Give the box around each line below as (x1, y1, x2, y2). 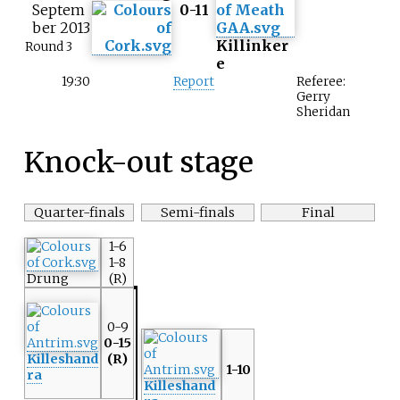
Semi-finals (161, 204, 235, 221)
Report (173, 74, 214, 90)
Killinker (216, 37, 288, 55)
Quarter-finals (33, 204, 125, 221)
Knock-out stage (23, 144, 254, 180)
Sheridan (296, 104, 350, 121)
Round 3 (25, 39, 72, 55)
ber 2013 (32, 19, 90, 37)
